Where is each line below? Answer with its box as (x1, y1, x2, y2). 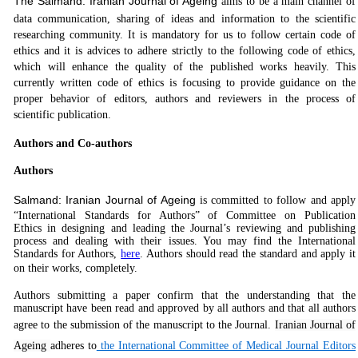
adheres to (50, 340, 97, 352)
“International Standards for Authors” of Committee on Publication (14, 209, 356, 221)
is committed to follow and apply (195, 194, 356, 206)
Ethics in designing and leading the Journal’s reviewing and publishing (14, 222, 356, 234)
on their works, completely (14, 262, 134, 274)
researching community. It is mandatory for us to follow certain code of (14, 29, 356, 41)
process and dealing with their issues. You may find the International (14, 235, 356, 247)
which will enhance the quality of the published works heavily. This (14, 61, 356, 73)
